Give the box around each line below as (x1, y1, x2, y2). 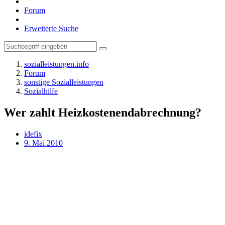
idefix (24, 129, 42, 138)
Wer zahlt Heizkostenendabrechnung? (4, 105, 201, 119)
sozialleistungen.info (24, 60, 89, 68)
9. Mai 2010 (24, 138, 63, 147)
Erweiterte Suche (24, 24, 78, 33)
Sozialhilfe (24, 87, 58, 95)
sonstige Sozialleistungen (24, 78, 103, 86)
